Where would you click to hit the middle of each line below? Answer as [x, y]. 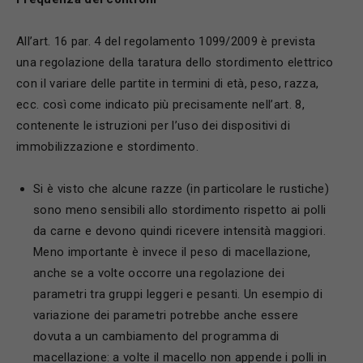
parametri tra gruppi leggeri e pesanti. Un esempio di [178, 294]
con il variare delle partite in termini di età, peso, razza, [168, 83]
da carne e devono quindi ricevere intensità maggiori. [179, 231]
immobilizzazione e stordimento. [107, 147]
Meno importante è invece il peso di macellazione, [172, 252]
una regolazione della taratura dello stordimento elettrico [175, 62]
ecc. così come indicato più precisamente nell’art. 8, [160, 105]
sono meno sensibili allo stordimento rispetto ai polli [180, 210]
